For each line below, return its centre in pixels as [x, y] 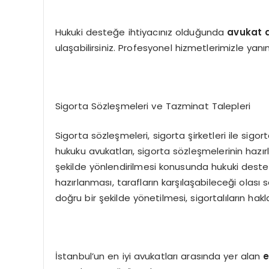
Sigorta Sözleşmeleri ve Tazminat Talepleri [153, 106]
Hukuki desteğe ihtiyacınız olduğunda [141, 32]
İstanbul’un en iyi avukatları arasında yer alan [159, 256]
